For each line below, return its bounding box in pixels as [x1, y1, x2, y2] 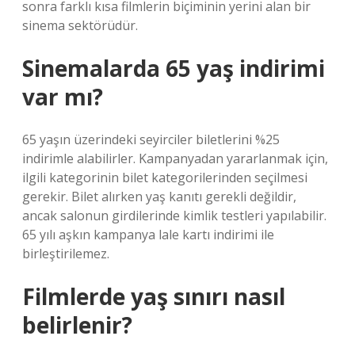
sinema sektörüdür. [22, 17, 138, 34]
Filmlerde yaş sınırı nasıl [22, 281, 285, 311]
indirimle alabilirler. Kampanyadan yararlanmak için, [22, 150, 328, 167]
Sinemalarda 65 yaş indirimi [22, 53, 325, 83]
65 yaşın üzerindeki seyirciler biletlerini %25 [22, 131, 280, 148]
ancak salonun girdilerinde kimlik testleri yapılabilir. [22, 207, 326, 224]
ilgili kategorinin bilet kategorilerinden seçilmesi [22, 169, 307, 186]
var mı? [22, 82, 103, 112]
